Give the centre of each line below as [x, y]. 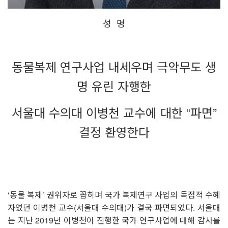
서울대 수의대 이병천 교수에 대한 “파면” [114, 112]
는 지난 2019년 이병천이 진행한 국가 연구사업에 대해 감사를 [114, 220]
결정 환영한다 [114, 131]
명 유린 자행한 [114, 85]
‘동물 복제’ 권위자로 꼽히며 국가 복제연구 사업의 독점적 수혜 [114, 194]
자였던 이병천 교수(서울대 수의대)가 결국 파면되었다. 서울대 [114, 207]
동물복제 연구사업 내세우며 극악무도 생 [114, 66]
